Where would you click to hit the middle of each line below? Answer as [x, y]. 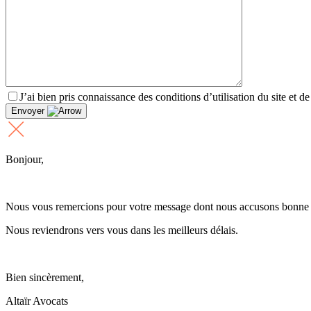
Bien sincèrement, [45, 277]
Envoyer [29, 110]
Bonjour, [25, 159]
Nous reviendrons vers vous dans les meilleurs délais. [122, 230]
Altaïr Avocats [37, 301]
